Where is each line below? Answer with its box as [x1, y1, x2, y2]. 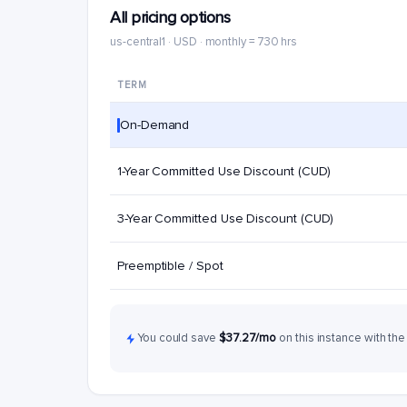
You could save [137, 331, 219, 345]
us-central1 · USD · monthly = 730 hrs [110, 35, 298, 49]
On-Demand [120, 117, 190, 133]
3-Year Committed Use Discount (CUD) [117, 211, 334, 226]
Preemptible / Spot [117, 258, 223, 273]
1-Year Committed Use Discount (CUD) [117, 164, 332, 179]
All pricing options [110, 7, 231, 27]
